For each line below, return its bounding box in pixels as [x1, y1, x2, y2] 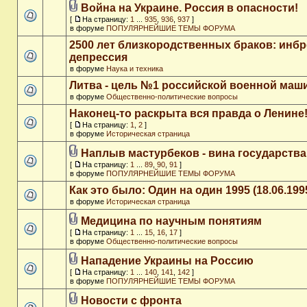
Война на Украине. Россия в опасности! [81, 2, 298, 14]
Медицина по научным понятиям [81, 215, 262, 227]
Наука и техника [106, 64, 163, 73]
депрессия [69, 51, 127, 63]
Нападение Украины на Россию [81, 255, 254, 267]
